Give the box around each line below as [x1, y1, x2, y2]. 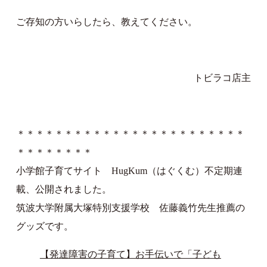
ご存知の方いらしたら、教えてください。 [15, 16, 197, 27]
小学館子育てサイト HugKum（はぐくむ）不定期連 [15, 165, 243, 176]
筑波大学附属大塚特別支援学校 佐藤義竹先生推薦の [15, 202, 245, 213]
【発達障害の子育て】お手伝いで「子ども [39, 249, 221, 259]
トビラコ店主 [194, 72, 252, 83]
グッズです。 [15, 221, 73, 231]
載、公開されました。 [15, 184, 111, 194]
